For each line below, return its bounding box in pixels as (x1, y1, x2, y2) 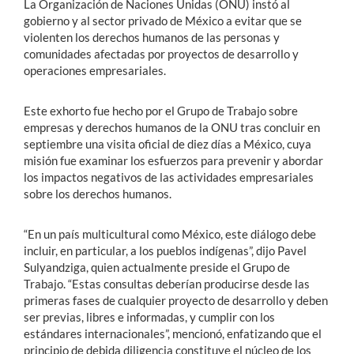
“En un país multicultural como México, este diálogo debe (24, 227, 316, 242)
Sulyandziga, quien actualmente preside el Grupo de (24, 260, 290, 275)
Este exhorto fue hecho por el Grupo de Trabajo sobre (24, 104, 298, 119)
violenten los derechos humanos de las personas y (24, 30, 280, 45)
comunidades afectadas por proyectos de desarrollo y (24, 47, 299, 62)
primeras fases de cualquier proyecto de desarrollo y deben (24, 293, 328, 308)
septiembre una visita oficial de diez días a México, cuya (24, 137, 311, 152)
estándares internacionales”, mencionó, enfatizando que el (24, 326, 322, 341)
